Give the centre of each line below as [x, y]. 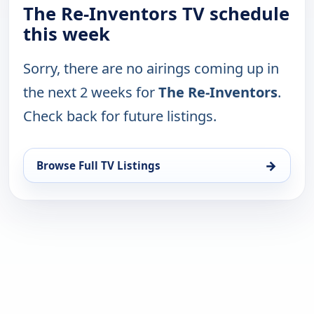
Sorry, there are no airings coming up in [151, 69]
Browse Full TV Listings [98, 166]
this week [67, 34]
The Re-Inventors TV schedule [156, 14]
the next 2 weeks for [91, 93]
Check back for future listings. [120, 116]
